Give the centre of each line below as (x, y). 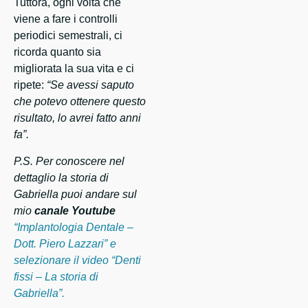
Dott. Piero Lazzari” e (65, 244)
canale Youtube (75, 211)
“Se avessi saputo (90, 85)
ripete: (30, 85)
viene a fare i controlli (66, 19)
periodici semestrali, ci (68, 36)
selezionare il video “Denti (77, 261)
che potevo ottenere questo (80, 102)
